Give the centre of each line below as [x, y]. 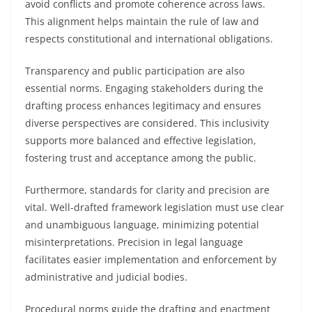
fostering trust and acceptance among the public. [141, 158]
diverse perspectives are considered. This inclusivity [147, 123]
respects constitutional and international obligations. [149, 39]
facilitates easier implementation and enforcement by [151, 259]
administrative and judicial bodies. [106, 277]
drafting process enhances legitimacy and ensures [143, 106]
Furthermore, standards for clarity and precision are [147, 190]
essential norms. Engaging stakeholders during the [144, 88]
